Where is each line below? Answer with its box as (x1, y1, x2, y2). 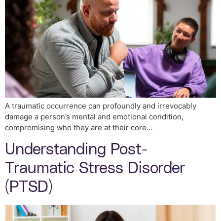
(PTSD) (5, 179, 53, 195)
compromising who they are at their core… (5, 123, 152, 133)
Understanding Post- (5, 141, 147, 158)
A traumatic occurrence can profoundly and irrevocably (5, 101, 196, 111)
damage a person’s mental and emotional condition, (5, 112, 184, 122)
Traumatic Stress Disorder (5, 160, 185, 177)
